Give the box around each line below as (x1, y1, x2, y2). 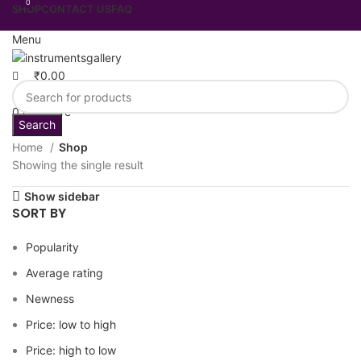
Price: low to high (26, 317, 116, 331)
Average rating (26, 266, 103, 280)
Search (19, 118, 56, 131)
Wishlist (23, 87, 62, 102)
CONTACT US (41, 2, 111, 15)
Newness (26, 292, 74, 305)
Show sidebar (24, 189, 101, 204)
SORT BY (12, 204, 66, 222)
